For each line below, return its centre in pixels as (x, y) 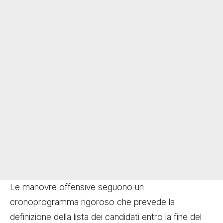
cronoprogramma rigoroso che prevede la (92, 202)
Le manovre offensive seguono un (77, 187)
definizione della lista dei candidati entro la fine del (106, 217)
